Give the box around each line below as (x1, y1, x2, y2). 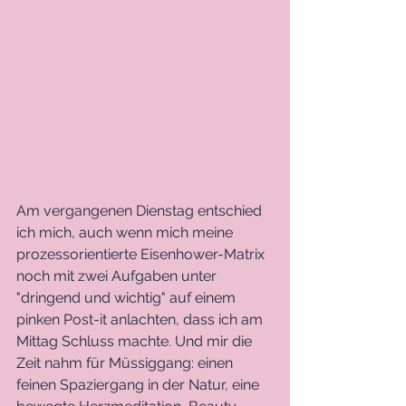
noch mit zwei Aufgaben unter (16, 267, 220, 285)
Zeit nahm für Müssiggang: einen (16, 354, 237, 372)
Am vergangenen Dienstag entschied (16, 202, 266, 220)
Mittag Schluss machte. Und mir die (16, 333, 256, 351)
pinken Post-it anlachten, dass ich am (16, 311, 266, 329)
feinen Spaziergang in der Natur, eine (16, 376, 263, 394)
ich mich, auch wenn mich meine (16, 224, 237, 242)
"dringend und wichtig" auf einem (16, 289, 239, 307)
